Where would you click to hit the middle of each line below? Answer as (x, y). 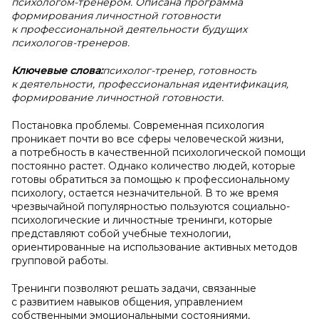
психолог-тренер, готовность (179, 70)
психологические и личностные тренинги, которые (142, 220)
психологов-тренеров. (70, 43)
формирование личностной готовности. (117, 98)
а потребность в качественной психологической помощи (158, 152)
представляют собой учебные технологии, (121, 234)
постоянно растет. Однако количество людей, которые (153, 166)
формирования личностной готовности (116, 16)
